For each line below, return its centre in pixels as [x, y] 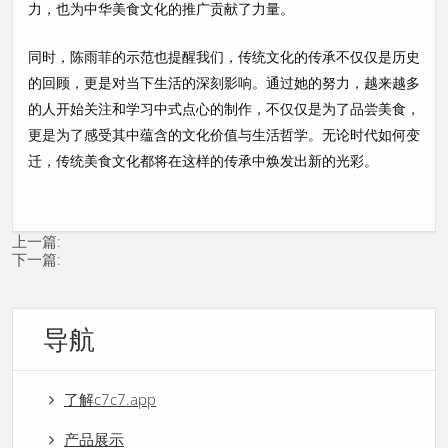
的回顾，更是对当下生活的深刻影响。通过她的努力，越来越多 [224, 82]
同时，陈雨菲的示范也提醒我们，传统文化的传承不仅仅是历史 [224, 56]
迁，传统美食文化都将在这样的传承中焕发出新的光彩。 [203, 160]
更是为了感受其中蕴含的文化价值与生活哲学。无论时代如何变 [224, 134]
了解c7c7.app [110, 398]
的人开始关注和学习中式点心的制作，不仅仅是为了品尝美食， [224, 108]
